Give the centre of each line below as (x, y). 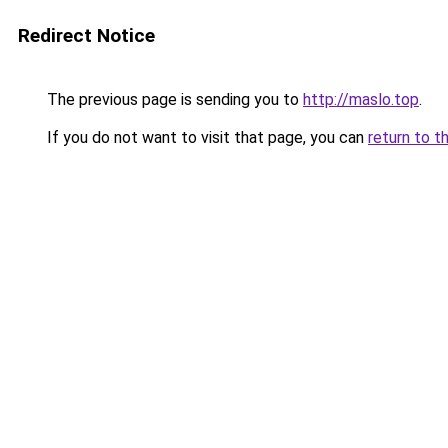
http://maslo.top (361, 99)
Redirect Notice (86, 35)
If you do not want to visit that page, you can (205, 137)
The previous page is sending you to (173, 99)
